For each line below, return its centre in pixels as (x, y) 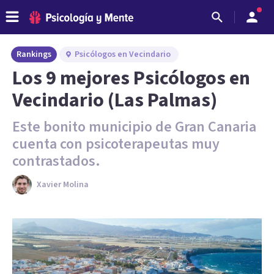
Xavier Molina (63, 185)
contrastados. (56, 161)
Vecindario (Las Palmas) (115, 100)
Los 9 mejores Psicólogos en (131, 78)
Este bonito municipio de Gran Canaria (134, 127)
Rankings (34, 54)
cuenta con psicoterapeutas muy (116, 144)
